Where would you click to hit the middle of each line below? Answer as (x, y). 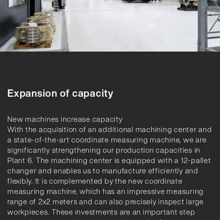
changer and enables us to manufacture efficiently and (103, 170)
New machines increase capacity (65, 119)
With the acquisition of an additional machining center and (110, 129)
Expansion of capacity (60, 93)
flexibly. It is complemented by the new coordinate (95, 180)
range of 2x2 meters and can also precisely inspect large (106, 201)
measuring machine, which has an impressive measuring (106, 191)
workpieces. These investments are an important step (101, 211)
